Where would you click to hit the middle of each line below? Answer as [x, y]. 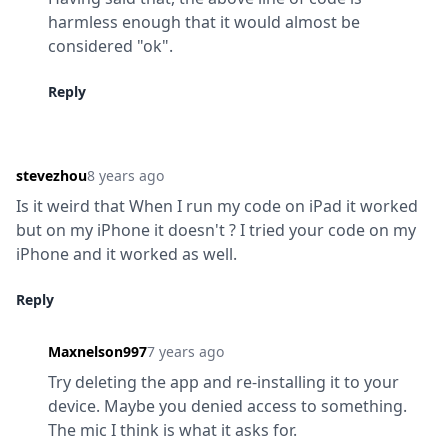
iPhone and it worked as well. [126, 254]
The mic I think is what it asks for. [172, 430]
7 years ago [185, 351]
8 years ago [125, 175]
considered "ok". [110, 46]
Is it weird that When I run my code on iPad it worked [217, 206]
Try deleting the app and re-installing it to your [223, 382]
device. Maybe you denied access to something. [227, 406]
